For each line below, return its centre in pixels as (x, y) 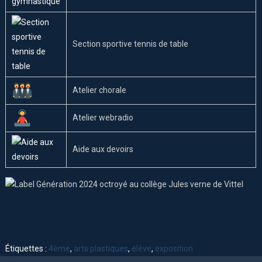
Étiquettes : (27, 248)
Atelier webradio (103, 118)
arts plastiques (101, 248)
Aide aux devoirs (103, 149)
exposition (174, 248)
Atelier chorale (100, 90)
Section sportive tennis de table (131, 44)
